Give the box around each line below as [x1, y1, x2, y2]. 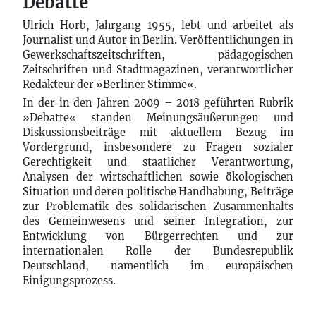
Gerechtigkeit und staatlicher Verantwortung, [23, 155, 293, 169]
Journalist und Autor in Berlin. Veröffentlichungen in [23, 33, 293, 47]
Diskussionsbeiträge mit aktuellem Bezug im [23, 126, 293, 139]
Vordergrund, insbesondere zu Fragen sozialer [23, 140, 293, 154]
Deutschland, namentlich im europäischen [23, 259, 293, 272]
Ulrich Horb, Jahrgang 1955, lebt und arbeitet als [23, 18, 293, 32]
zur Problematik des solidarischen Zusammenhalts [23, 200, 293, 213]
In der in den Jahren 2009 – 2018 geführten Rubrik [23, 96, 293, 109]
